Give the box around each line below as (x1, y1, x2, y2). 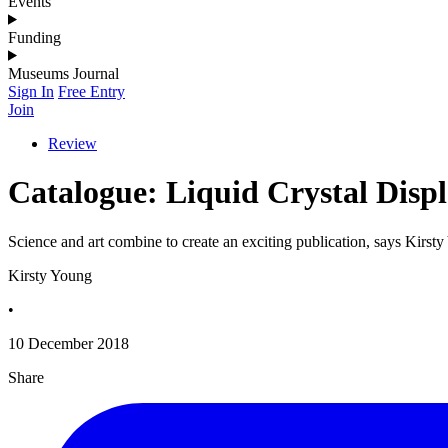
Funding (8, 28, 61, 46)
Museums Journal (8, 64, 119, 82)
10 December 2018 (8, 334, 129, 352)
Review (48, 134, 97, 152)
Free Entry (58, 82, 125, 100)
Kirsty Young (8, 266, 92, 284)
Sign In (8, 82, 54, 100)
